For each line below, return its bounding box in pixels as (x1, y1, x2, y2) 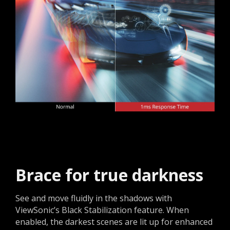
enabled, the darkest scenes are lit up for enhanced (15, 216, 213, 228)
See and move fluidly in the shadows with (15, 193, 172, 204)
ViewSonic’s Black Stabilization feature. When (15, 204, 189, 216)
